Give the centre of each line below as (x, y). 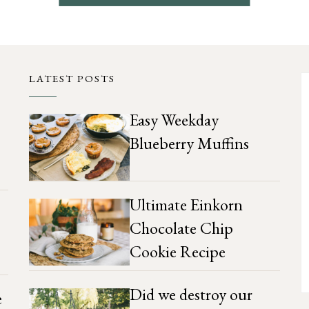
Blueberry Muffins (189, 143)
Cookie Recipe (177, 252)
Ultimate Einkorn (186, 205)
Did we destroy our (191, 295)
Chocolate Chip (181, 228)
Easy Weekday (174, 120)
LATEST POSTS (72, 79)
